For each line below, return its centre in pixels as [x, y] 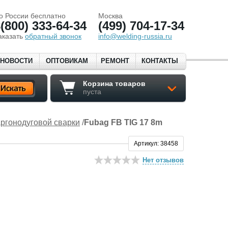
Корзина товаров [114, 83]
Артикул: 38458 [156, 143]
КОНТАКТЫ [160, 61]
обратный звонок [53, 36]
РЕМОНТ [115, 61]
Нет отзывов [163, 160]
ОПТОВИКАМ [67, 61]
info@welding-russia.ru [135, 36]
